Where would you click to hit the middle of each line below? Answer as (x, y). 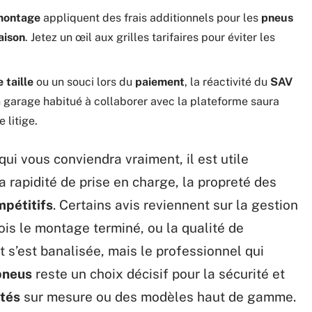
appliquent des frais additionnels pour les (151, 17)
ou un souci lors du (84, 81)
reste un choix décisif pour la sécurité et (158, 273)
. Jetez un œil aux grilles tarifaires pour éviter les (150, 37)
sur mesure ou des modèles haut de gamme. (158, 296)
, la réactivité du (227, 81)
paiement (160, 81)
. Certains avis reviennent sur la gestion (175, 204)
